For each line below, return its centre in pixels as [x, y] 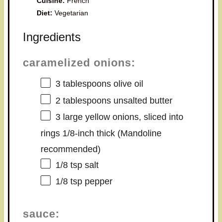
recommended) [70, 149]
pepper [97, 182]
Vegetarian [72, 13]
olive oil [127, 84]
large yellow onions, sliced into [122, 117]
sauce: [41, 214]
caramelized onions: [79, 62]
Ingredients [52, 37]
